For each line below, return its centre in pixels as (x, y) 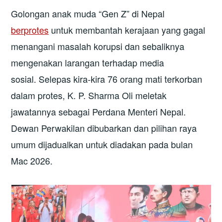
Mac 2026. (32, 160)
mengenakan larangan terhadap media (88, 62)
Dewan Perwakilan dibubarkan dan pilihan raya (104, 128)
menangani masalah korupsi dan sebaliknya (98, 46)
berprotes (30, 29)
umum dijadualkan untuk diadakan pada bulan (102, 144)
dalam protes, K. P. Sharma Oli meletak (89, 95)
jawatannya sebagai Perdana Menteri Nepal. (99, 111)
